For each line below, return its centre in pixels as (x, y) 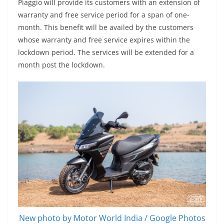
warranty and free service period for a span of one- (104, 15)
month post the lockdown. (61, 65)
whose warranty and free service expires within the (104, 40)
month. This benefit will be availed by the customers (106, 27)
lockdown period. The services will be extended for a (106, 52)
